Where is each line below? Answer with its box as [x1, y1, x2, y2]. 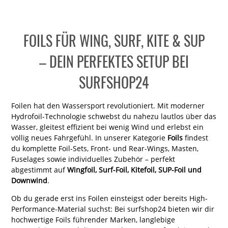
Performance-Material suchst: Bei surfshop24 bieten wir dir [11, 204, 214, 214]
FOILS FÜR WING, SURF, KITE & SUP [23, 30, 205, 51]
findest [182, 132, 208, 142]
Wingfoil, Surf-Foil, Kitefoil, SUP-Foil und [67, 164, 202, 175]
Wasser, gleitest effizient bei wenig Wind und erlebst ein [11, 122, 204, 132]
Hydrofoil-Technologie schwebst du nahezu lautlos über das [11, 111, 216, 121]
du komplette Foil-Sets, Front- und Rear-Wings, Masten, [11, 143, 198, 153]
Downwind [11, 175, 47, 185]
